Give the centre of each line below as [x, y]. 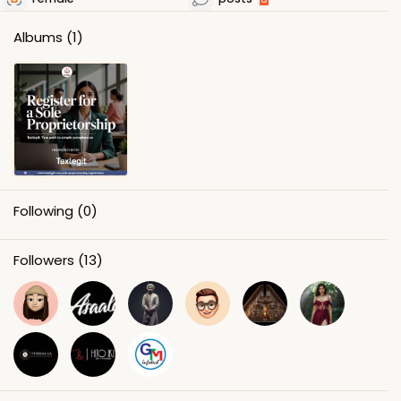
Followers [44, 260]
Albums [38, 37]
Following [43, 211]
